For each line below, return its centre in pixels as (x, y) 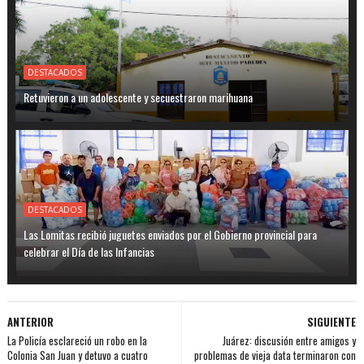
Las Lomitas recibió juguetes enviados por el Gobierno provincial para (170, 234)
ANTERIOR (30, 321)
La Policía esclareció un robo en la (77, 340)
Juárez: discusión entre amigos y (290, 340)
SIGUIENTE (332, 321)
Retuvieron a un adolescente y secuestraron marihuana (138, 97)
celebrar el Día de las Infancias (89, 251)
